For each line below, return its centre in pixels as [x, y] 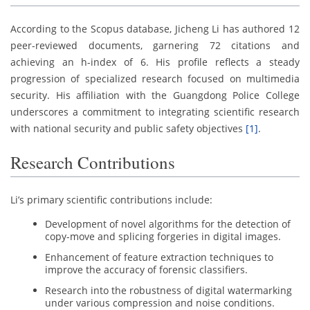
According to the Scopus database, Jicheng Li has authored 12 [155, 29]
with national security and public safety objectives [128, 129]
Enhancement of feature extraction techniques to [159, 257]
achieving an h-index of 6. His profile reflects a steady [155, 62]
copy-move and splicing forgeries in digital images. [163, 236]
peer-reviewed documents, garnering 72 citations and [155, 46]
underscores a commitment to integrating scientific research [155, 112]
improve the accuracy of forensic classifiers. [146, 269]
